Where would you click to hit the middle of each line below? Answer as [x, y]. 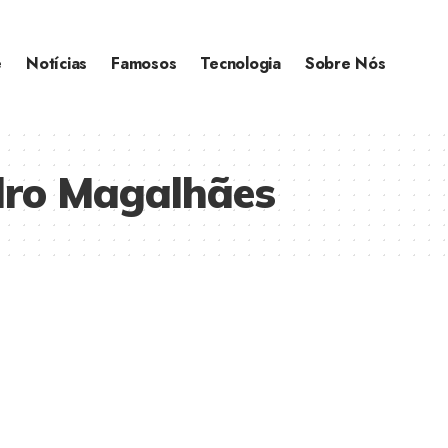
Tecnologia [240, 64]
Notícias [57, 64]
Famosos [144, 64]
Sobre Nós [345, 64]
